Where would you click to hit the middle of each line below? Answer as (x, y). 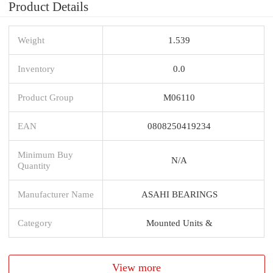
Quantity (34, 165)
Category (35, 222)
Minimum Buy (45, 154)
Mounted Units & (179, 222)
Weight (31, 40)
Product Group (46, 97)
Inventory (36, 68)
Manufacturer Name (56, 194)
